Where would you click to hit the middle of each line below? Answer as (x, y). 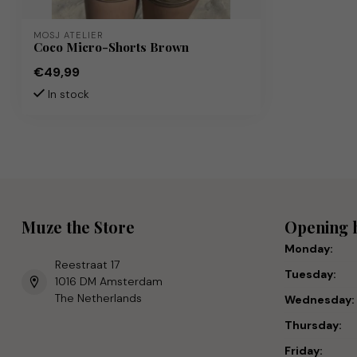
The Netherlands (98, 298)
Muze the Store (78, 227)
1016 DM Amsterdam (109, 281)
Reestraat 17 (87, 265)
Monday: (309, 249)
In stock (67, 94)
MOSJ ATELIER (69, 35)
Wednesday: (320, 300)
